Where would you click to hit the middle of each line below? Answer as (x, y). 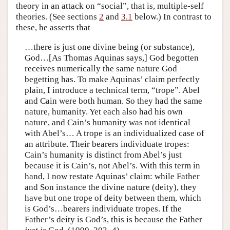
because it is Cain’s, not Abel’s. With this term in (112, 165)
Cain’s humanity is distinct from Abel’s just (103, 155)
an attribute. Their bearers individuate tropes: (107, 144)
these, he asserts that (53, 28)
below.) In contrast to (172, 17)
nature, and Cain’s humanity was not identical (107, 122)
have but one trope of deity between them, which (113, 198)
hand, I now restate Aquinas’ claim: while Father (112, 176)
